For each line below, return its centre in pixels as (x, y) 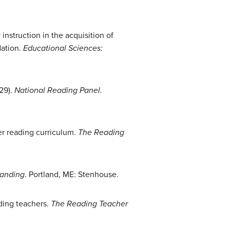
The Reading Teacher (89, 204)
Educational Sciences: (63, 48)
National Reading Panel (57, 90)
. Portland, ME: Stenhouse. (72, 175)
